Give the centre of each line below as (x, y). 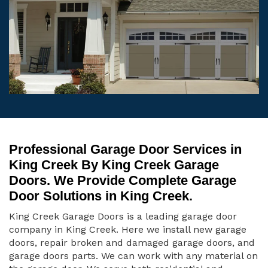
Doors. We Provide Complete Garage (123, 181)
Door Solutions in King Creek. (101, 196)
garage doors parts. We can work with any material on (133, 256)
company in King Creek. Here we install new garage (128, 230)
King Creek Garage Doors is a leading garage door (123, 217)
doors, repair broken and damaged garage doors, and (132, 243)
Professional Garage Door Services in (125, 150)
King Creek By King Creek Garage (114, 165)
